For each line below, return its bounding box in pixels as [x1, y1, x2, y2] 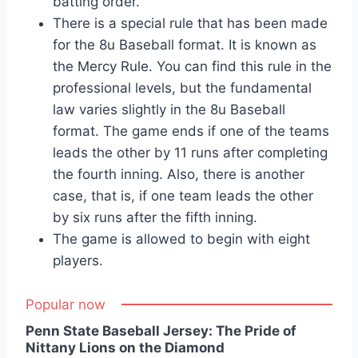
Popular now [26, 296, 105, 313]
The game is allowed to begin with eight [53, 231, 310, 248]
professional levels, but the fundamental [53, 80, 312, 97]
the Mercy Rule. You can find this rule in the [53, 58, 332, 75]
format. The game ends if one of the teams [53, 123, 329, 140]
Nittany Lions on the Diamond [26, 340, 225, 356]
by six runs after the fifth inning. [53, 209, 257, 226]
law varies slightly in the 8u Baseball [53, 101, 285, 118]
